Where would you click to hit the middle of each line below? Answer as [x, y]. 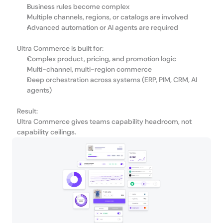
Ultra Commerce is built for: [60, 48]
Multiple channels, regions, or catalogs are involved [108, 17]
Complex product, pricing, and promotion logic [102, 59]
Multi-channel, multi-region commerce [89, 69]
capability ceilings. [47, 132]
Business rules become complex [78, 6]
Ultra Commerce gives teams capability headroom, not [104, 121]
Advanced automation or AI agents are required [103, 27]
